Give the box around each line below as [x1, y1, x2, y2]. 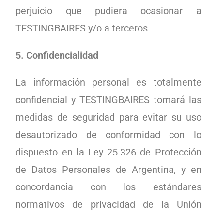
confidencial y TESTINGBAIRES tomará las [15, 94, 201, 106]
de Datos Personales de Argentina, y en [15, 164, 201, 175]
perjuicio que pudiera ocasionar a [15, 5, 201, 16]
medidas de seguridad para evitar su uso [15, 111, 201, 123]
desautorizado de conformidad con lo [15, 129, 201, 140]
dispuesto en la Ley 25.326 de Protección [15, 146, 201, 158]
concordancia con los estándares [15, 181, 201, 193]
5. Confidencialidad [15, 49, 99, 61]
